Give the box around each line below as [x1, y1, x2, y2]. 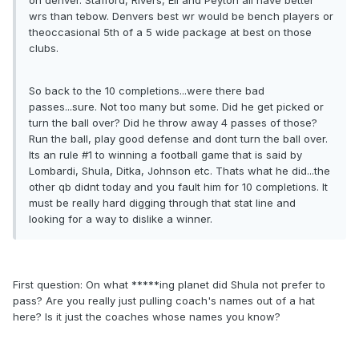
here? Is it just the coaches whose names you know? [13, 310, 280, 324]
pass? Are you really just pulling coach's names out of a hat [13, 294, 315, 308]
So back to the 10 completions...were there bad [29, 84, 264, 98]
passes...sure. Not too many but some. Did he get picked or [29, 100, 324, 114]
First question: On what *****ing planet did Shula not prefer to [13, 278, 325, 292]
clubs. [29, 42, 58, 55]
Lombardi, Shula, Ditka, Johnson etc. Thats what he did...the [29, 164, 330, 178]
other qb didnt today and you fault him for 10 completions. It [29, 180, 328, 194]
